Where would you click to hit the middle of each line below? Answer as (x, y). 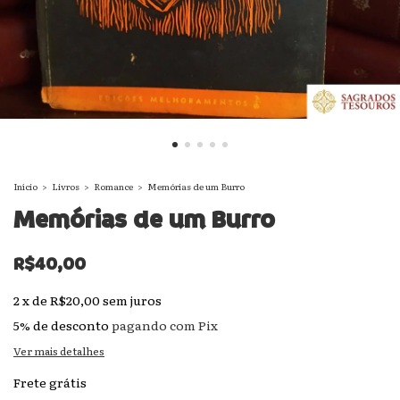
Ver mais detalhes (59, 351)
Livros (66, 186)
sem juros (132, 300)
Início (25, 186)
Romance (113, 186)
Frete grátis (50, 382)
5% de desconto (61, 325)
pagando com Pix (163, 325)
